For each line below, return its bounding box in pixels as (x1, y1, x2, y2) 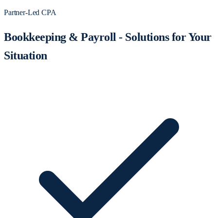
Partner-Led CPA (4, 8, 56, 17)
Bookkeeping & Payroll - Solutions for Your (4, 31, 212, 44)
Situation (4, 49, 47, 62)
